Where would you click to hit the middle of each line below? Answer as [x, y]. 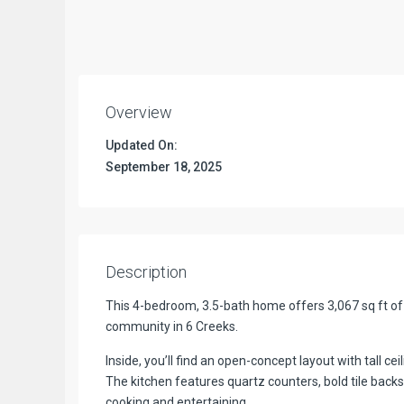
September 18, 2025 [164, 167]
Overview [139, 112]
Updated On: [142, 146]
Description [146, 271]
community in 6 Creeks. [172, 326]
